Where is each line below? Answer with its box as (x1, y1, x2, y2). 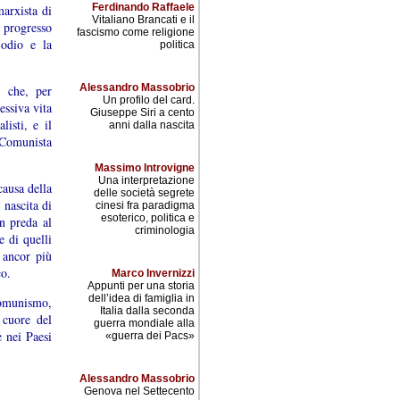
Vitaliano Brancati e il (92, 13, 195, 26)
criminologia (135, 224, 195, 237)
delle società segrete (94, 187, 195, 199)
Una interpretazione (98, 174, 195, 187)
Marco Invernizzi (112, 267, 195, 279)
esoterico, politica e (101, 212, 195, 224)
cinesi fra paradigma (96, 199, 195, 212)
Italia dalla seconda (100, 304, 195, 317)
